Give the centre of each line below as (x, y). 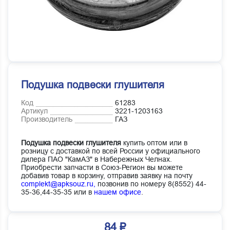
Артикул (34, 111)
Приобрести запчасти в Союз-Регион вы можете (102, 168)
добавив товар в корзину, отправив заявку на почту (107, 176)
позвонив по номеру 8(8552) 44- (151, 184)
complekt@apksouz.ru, (58, 184)
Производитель (47, 119)
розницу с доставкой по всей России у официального (111, 151)
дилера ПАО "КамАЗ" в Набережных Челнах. (97, 159)
